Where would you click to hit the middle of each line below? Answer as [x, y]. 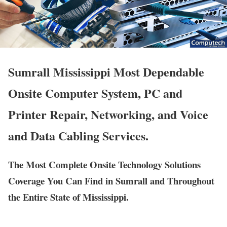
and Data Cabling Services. [78, 136]
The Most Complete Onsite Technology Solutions [104, 165]
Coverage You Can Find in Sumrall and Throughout [111, 181]
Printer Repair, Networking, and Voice [108, 115]
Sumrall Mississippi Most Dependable [106, 72]
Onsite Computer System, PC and [95, 93]
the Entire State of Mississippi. [68, 197]
